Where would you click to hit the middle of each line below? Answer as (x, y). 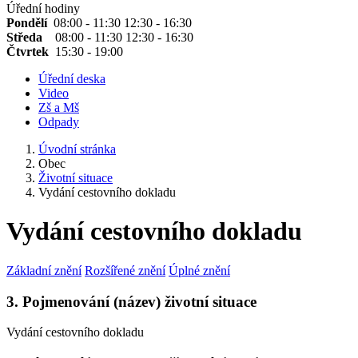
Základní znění (44, 270)
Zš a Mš (59, 107)
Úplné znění (199, 270)
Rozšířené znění (125, 270)
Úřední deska (72, 79)
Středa (31, 37)
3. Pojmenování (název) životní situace (131, 301)
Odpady (59, 122)
